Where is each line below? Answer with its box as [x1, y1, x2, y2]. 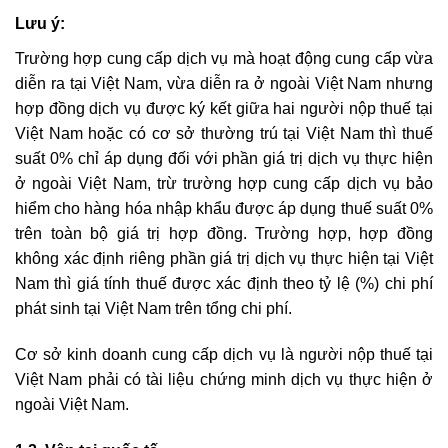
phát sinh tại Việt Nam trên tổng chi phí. [15, 300, 292, 318]
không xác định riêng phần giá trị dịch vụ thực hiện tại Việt [15, 250, 433, 268]
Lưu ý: [15, 15, 69, 33]
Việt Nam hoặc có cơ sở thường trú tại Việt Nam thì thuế [15, 125, 433, 143]
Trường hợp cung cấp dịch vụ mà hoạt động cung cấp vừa [15, 50, 433, 68]
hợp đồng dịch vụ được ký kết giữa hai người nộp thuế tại [15, 100, 433, 118]
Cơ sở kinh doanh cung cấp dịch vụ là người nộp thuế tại [15, 345, 433, 363]
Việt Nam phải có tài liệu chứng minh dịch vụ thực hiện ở [15, 370, 433, 388]
